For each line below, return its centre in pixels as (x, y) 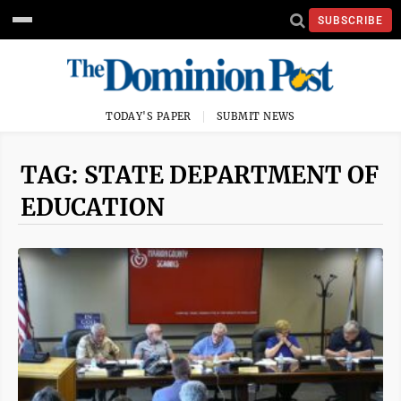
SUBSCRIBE (350, 20)
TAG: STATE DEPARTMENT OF (200, 175)
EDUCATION (93, 207)
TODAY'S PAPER (149, 116)
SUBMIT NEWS (256, 116)
